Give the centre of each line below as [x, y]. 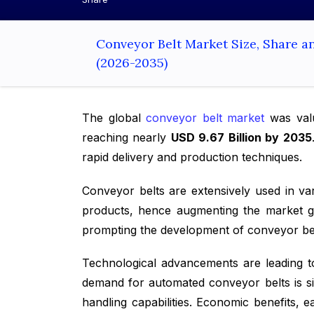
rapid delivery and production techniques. [192, 157]
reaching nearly [127, 138]
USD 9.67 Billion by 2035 [241, 138]
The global [114, 118]
